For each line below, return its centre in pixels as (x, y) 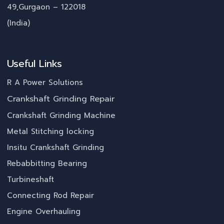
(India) (18, 23)
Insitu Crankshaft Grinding (55, 148)
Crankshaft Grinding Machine (61, 116)
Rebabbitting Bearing (47, 164)
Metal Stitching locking (50, 132)
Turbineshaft (30, 180)
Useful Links (34, 64)
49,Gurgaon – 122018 (46, 7)
